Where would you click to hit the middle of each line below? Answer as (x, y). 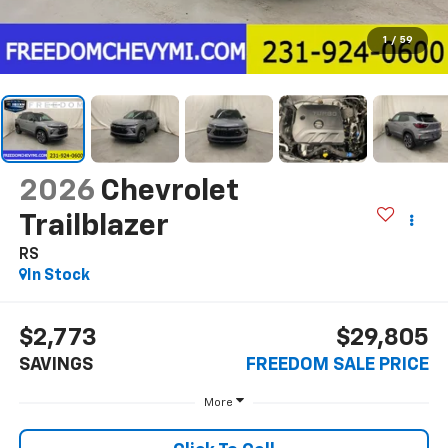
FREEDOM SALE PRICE (338, 365)
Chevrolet (169, 191)
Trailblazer (93, 226)
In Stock (58, 275)
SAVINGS (55, 365)
